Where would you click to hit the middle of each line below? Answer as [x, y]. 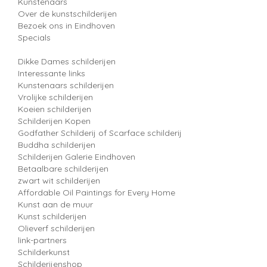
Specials [34, 38]
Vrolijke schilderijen [55, 97]
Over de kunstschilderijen [67, 14]
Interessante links [52, 73]
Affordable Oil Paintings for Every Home [97, 193]
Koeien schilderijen [55, 109]
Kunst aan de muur [55, 204]
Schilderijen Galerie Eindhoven [77, 157]
